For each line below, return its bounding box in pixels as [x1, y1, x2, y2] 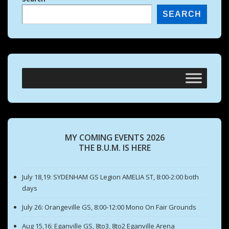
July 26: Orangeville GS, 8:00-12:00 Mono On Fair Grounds [22, 202, 196, 212]
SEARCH [163, 10, 201, 19]
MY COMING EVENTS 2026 [64, 132, 165, 144]
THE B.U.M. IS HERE [78, 142, 151, 154]
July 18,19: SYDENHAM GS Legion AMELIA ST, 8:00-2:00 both [22, 172, 199, 182]
